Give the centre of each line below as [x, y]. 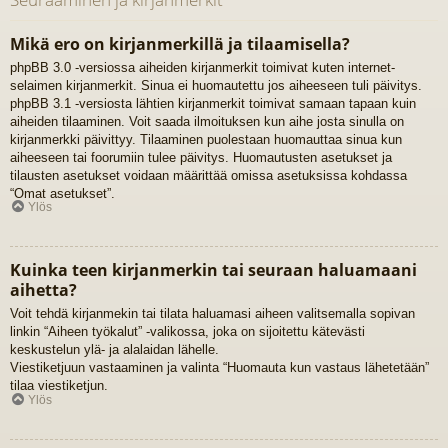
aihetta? [43, 290]
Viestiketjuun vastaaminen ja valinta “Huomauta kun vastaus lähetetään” [219, 368]
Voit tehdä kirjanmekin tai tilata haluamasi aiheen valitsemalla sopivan [212, 314]
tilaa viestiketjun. [59, 386]
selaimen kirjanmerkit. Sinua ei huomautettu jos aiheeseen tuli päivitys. [216, 85]
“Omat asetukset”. [62, 193]
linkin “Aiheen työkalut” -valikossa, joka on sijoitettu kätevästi [187, 332]
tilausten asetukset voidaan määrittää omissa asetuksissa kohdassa [208, 175]
